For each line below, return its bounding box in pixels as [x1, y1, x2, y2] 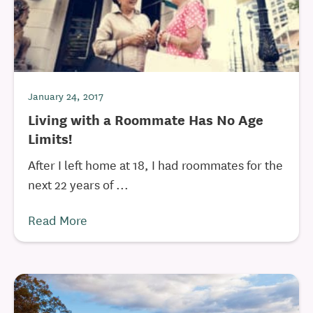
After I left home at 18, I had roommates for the [28, 155, 283, 173]
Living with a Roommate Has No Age [28, 109, 263, 129]
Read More [28, 210, 87, 228]
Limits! [28, 128, 72, 148]
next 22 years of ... [28, 175, 129, 193]
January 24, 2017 [28, 88, 103, 103]
